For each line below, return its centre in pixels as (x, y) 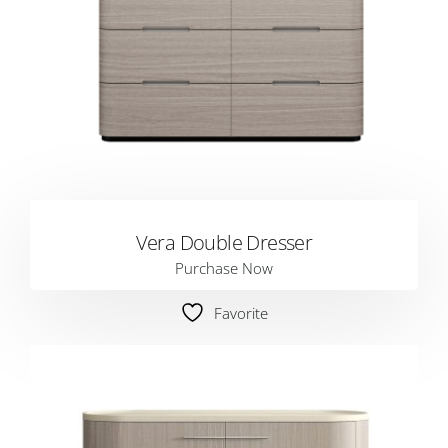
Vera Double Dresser (224, 242)
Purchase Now (224, 268)
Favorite (241, 313)
